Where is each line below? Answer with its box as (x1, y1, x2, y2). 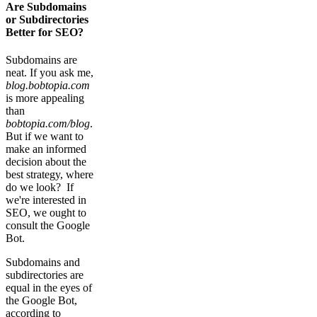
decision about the (6, 156, 86, 168)
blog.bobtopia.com (6, 79, 90, 92)
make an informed (6, 143, 86, 156)
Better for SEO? (6, 25, 83, 38)
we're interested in (6, 194, 86, 207)
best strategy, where (6, 168, 93, 181)
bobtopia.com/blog (6, 117, 90, 130)
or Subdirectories (6, 13, 88, 25)
